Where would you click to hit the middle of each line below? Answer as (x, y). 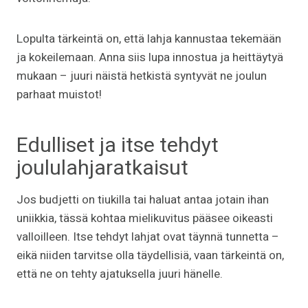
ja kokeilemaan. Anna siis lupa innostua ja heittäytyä (150, 57)
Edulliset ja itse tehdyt (118, 145)
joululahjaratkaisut (102, 168)
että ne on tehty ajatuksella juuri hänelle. (120, 274)
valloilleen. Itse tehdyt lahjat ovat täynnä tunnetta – (148, 236)
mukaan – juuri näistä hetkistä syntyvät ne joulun (142, 76)
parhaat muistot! (59, 94)
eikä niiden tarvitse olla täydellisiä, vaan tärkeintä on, (150, 255)
